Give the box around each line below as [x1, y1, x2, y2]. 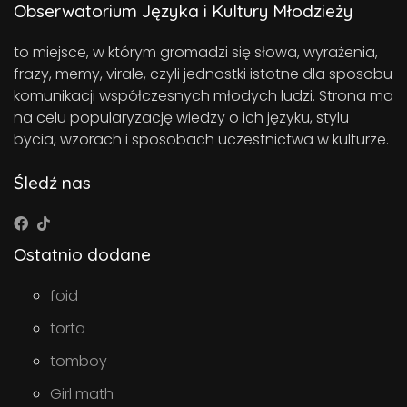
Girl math [50, 383, 114, 405]
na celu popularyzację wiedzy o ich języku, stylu [14, 107, 349, 129]
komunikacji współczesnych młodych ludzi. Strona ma [14, 85, 393, 107]
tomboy [50, 351, 107, 372]
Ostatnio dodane [14, 243, 151, 266]
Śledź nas [14, 172, 91, 194]
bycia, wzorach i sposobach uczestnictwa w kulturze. [14, 129, 389, 151]
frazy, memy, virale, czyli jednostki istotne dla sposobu [14, 64, 392, 85]
